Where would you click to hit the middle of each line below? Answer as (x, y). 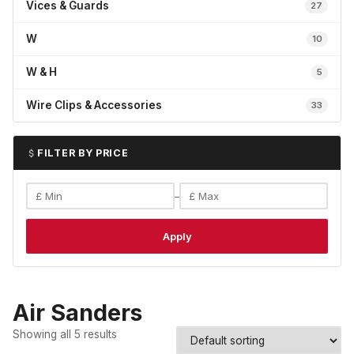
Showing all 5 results (65, 334)
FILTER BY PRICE (83, 153)
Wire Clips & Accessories (94, 105)
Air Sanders (77, 313)
